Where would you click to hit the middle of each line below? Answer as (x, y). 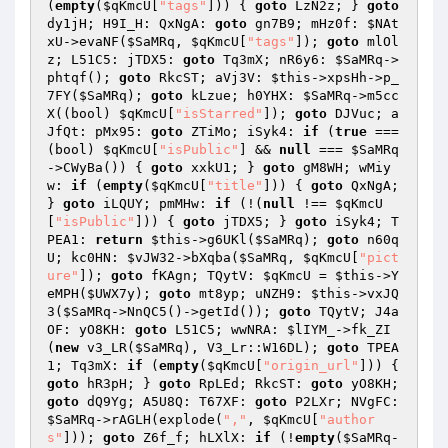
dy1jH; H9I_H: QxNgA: (131, 23)
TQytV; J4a (355, 311)
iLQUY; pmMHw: (155, 203)
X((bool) (83, 113)
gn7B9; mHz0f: (307, 23)
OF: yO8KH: (91, 329)
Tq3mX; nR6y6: (275, 59)
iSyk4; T (363, 221)
